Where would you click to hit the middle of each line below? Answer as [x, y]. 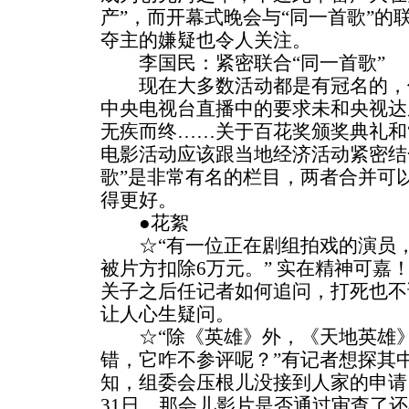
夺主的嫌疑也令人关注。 [206, 40]
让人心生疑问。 [168, 314]
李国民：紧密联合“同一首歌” [243, 63]
